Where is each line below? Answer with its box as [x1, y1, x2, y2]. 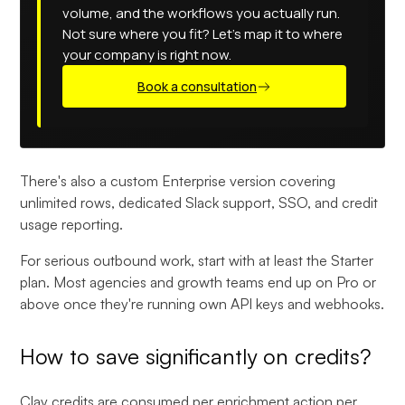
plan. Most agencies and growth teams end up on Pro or [20, 273, 377, 291]
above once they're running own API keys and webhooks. [20, 295, 385, 313]
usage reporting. [20, 215, 124, 233]
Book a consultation [137, 78, 257, 95]
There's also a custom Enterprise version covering [20, 172, 336, 190]
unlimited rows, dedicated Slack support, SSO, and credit [20, 193, 379, 212]
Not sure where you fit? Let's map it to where [62, 24, 344, 43]
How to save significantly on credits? [20, 343, 372, 370]
